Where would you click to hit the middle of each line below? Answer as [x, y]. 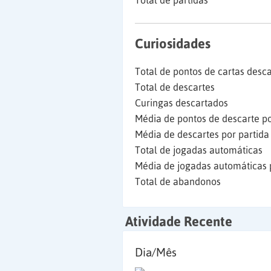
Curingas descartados [181, 103]
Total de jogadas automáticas [199, 150]
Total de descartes [175, 87]
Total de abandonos [178, 181]
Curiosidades [173, 44]
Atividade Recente [179, 221]
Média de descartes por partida [202, 134]
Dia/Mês [156, 252]
